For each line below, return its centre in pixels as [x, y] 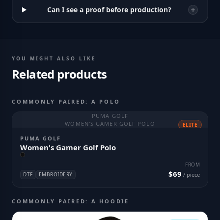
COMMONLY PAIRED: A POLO [66, 101]
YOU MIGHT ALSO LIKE [54, 58]
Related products [59, 74]
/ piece [191, 175]
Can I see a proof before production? [109, 10]
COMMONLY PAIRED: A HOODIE [70, 201]
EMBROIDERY [55, 174]
